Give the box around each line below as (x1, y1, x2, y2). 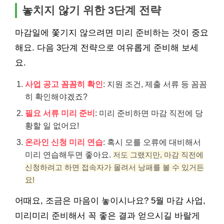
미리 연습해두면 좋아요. (25, 150, 113, 159)
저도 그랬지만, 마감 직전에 (113, 150, 203, 159)
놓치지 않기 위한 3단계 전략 (22, 4, 161, 16)
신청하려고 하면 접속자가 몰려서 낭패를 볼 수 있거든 (25, 163, 204, 171)
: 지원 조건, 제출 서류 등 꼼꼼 (103, 79, 207, 88)
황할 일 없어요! (25, 121, 79, 130)
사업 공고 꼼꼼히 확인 (25, 79, 103, 88)
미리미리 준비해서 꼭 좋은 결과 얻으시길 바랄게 (15, 211, 200, 220)
